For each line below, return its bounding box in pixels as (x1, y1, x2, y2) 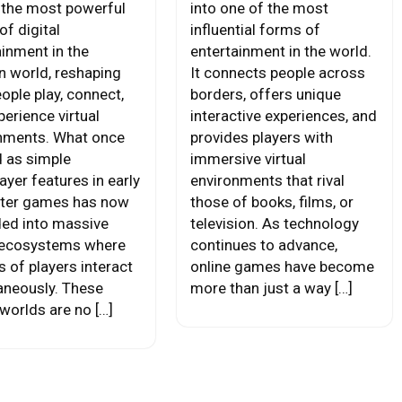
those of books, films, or (189, 193, 354, 211)
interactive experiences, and (189, 107, 377, 125)
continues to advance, (189, 236, 337, 254)
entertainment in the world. (189, 42, 371, 60)
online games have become (189, 258, 374, 275)
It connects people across (189, 64, 365, 82)
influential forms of (189, 21, 320, 39)
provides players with (189, 128, 333, 146)
